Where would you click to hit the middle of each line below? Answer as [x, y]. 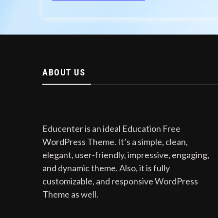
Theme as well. [70, 194]
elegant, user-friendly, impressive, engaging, [126, 154]
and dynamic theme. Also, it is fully [106, 168]
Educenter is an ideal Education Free [111, 128]
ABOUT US [64, 72]
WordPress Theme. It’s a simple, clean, [115, 141]
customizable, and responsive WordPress [120, 181]
